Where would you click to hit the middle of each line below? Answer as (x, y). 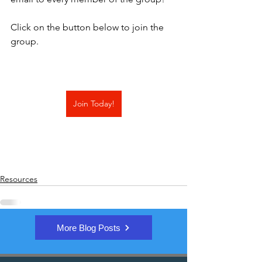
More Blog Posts (89, 227)
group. (25, 42)
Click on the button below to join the (88, 27)
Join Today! (94, 104)
